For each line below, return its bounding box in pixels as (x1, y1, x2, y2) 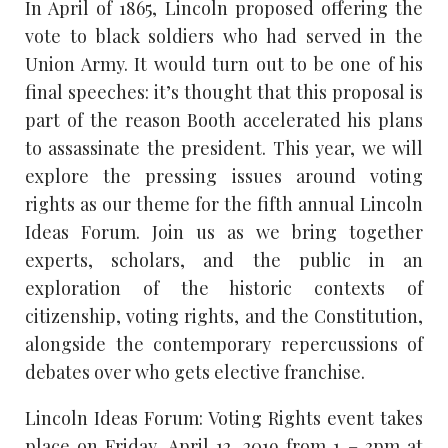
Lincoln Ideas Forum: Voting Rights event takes (25, 406, 423, 430)
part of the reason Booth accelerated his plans (25, 108, 423, 132)
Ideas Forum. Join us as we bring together (25, 220, 423, 244)
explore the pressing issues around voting (25, 164, 423, 188)
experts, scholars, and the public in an (25, 248, 423, 272)
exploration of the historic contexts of (25, 276, 423, 300)
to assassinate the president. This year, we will (25, 136, 423, 160)
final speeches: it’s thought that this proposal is (25, 80, 423, 104)
